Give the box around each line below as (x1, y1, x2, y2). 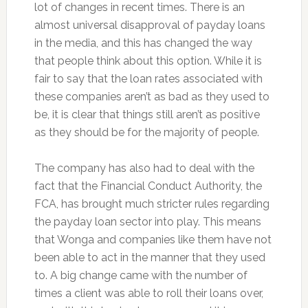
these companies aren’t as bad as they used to (34, 90, 269, 104)
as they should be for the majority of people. (34, 126, 259, 140)
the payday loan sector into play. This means (34, 215, 261, 229)
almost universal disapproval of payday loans (34, 19, 265, 32)
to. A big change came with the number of (34, 269, 247, 283)
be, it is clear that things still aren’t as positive (34, 108, 260, 122)
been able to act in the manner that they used (34, 251, 265, 265)
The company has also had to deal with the (34, 162, 254, 175)
